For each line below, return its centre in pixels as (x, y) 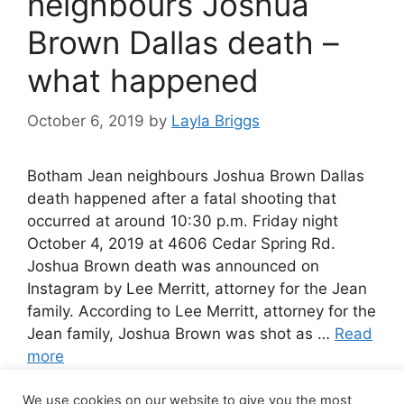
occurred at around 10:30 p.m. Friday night (183, 220)
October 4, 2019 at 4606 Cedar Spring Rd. (181, 243)
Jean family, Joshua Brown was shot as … (181, 333)
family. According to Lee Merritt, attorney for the (202, 311)
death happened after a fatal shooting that (182, 198)
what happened (143, 80)
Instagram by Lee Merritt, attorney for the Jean (197, 288)
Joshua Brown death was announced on (173, 266)
